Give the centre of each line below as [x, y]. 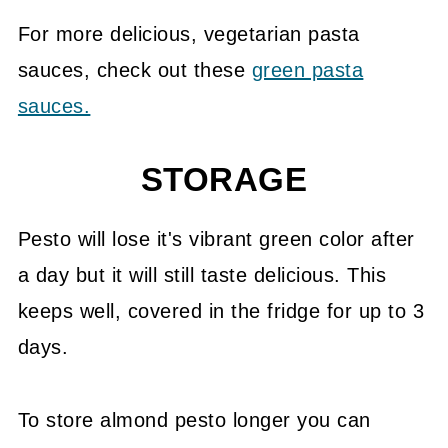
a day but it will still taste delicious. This [202, 275]
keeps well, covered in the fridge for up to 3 [221, 311]
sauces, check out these [134, 70]
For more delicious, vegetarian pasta [188, 34]
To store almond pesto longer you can [194, 420]
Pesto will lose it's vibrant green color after [216, 239]
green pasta [307, 70]
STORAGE [224, 180]
